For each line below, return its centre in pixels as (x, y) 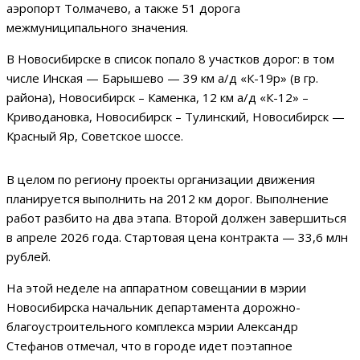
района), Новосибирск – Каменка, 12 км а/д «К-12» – (157, 98)
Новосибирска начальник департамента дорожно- (153, 307)
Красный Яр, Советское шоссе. (95, 136)
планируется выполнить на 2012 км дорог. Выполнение (168, 199)
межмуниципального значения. (97, 28)
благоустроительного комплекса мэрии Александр (152, 327)
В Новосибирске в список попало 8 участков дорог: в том (170, 59)
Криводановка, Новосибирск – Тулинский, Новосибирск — (176, 117)
